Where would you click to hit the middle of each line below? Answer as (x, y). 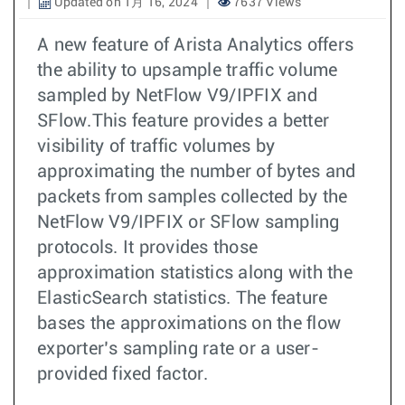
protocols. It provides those (147, 248)
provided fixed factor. (123, 374)
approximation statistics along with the (195, 273)
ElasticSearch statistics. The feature (183, 298)
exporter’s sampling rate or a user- (178, 349)
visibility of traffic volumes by (156, 146)
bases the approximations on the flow (189, 324)
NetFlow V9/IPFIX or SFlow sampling (188, 222)
